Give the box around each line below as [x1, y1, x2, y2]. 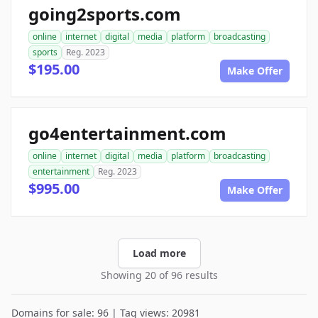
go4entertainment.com [28, 121, 226, 145]
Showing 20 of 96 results [100, 268, 218, 282]
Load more [132, 246, 186, 260]
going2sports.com [28, 2, 181, 26]
